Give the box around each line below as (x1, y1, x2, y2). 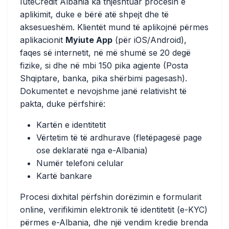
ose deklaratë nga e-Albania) (36, 145, 148, 155)
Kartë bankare (36, 171, 92, 181)
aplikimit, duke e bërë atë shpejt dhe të (20, 9, 169, 19)
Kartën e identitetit (36, 120, 106, 130)
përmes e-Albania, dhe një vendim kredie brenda (20, 217, 208, 227)
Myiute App (65, 35, 112, 45)
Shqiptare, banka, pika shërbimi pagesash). (20, 73, 187, 83)
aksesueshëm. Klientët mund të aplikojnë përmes (20, 22, 209, 32)
